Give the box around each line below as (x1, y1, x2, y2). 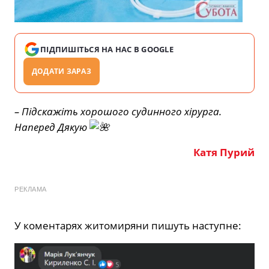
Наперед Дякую (14, 120, 89, 134)
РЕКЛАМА (14, 186, 47, 193)
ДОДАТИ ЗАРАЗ (32, 66, 91, 77)
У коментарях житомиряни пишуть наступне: (14, 219, 241, 233)
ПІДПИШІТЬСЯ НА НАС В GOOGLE (40, 44, 174, 55)
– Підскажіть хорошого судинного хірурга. (14, 104, 222, 119)
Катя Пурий (193, 145, 255, 160)
